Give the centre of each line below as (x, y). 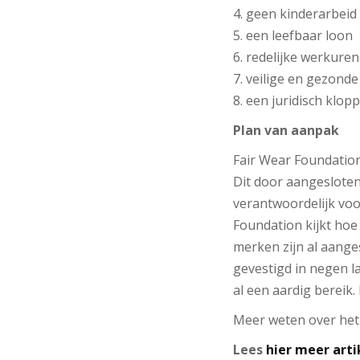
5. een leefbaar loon (292, 35)
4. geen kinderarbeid (295, 13)
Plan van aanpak (286, 130)
